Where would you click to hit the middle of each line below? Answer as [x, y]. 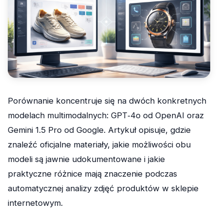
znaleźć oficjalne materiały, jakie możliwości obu [99, 144]
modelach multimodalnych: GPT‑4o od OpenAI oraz [106, 115]
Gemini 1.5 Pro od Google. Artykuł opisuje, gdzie [99, 130]
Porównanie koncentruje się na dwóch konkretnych [107, 100]
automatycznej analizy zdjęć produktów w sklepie [103, 188]
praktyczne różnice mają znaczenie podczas [92, 173]
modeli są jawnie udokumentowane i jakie [86, 159]
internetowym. [35, 203]
